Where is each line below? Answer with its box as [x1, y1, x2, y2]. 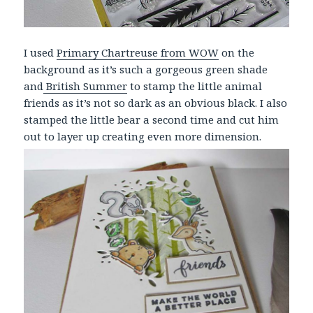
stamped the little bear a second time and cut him [24, 112, 279, 127]
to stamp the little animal [127, 79, 263, 94]
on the [219, 45, 255, 60]
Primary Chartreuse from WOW [57, 45, 219, 60]
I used [24, 45, 57, 60]
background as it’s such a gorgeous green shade [24, 62, 268, 77]
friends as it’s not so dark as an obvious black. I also [24, 96, 288, 110]
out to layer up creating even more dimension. [24, 129, 262, 144]
